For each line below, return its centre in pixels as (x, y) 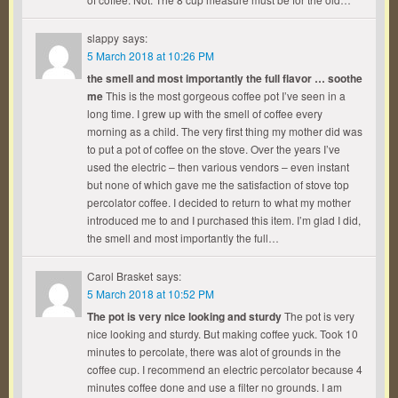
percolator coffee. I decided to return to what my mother (219, 202)
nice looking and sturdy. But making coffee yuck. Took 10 (223, 334)
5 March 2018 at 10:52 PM (151, 294)
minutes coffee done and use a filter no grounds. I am (215, 387)
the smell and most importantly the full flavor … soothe (225, 78)
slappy (103, 38)
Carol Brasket (120, 276)
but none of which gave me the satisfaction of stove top (218, 184)
